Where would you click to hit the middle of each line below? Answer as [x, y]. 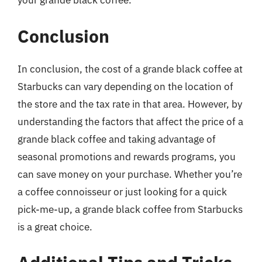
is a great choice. [55, 227]
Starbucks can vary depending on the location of [125, 86]
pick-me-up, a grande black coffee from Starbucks [130, 209]
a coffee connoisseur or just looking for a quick [122, 192]
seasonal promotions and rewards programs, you [127, 156]
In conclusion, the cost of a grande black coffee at [130, 69]
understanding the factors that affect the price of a [130, 121]
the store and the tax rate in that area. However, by [130, 104]
